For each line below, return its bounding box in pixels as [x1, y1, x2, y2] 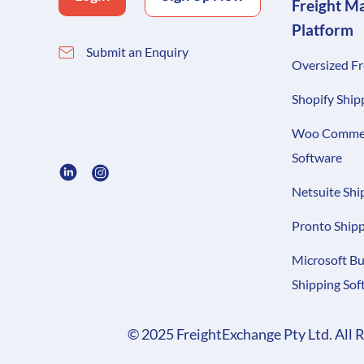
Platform [292, 20, 353, 40]
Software [292, 149, 342, 166]
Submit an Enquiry [86, 44, 188, 60]
